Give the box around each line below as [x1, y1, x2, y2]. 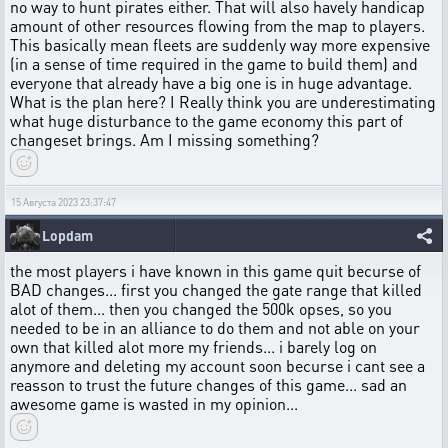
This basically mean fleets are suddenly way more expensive [10, 33, 430, 55]
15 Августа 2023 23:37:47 [11, 195, 116, 208]
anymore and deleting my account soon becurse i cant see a [10, 354, 425, 376]
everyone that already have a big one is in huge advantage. [10, 71, 412, 93]
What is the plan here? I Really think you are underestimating [10, 90, 436, 112]
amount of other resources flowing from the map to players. [10, 14, 425, 36]
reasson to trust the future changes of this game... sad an [10, 373, 407, 395]
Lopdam [42, 225, 93, 244]
